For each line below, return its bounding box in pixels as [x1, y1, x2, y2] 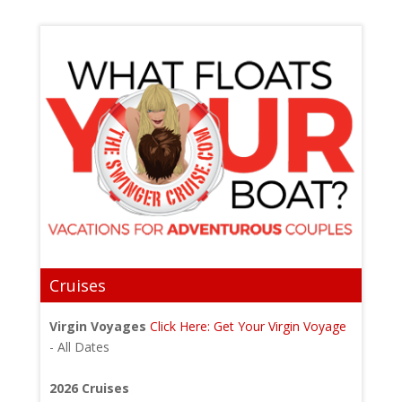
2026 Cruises [48, 379, 129, 397]
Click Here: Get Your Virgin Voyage [149, 317, 346, 335]
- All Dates [48, 337, 109, 355]
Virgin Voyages [48, 317, 146, 335]
